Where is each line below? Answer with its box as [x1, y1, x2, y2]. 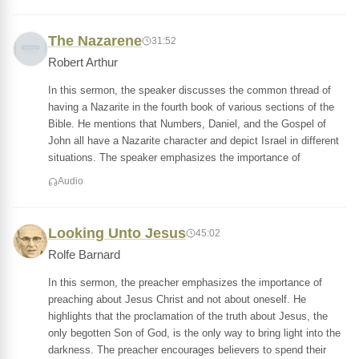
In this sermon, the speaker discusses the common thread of [48, 84, 331, 96]
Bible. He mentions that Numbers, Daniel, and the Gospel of [48, 118, 326, 130]
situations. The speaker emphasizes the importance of [48, 151, 301, 163]
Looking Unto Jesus [48, 225, 186, 241]
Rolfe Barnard [48, 248, 120, 261]
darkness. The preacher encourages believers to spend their [48, 344, 326, 356]
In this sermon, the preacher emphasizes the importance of [48, 276, 322, 288]
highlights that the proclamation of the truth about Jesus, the [48, 310, 328, 322]
